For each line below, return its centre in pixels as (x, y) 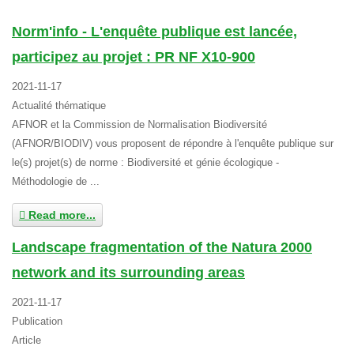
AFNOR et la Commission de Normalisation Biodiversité (139, 124)
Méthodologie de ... (56, 181)
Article (26, 340)
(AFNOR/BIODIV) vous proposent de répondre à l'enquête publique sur (173, 143)
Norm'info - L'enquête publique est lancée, (154, 32)
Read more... (60, 215)
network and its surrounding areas (128, 273)
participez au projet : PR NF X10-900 (134, 57)
